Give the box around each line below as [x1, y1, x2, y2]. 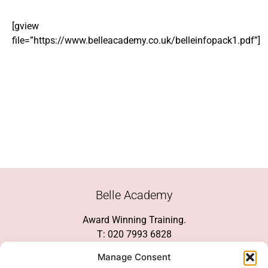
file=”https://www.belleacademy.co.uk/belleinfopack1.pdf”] [12, 34, 260, 46]
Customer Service [97, 242, 171, 254]
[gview [12, 20, 39, 32]
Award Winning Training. [82, 214, 186, 226]
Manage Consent [97, 251, 171, 263]
